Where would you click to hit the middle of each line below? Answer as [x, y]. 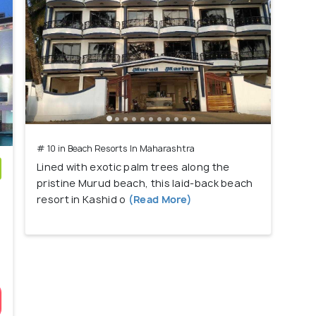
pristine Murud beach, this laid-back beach [145, 183]
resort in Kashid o [81, 200]
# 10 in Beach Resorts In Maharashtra [116, 149]
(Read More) [159, 200]
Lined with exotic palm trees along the [133, 167]
